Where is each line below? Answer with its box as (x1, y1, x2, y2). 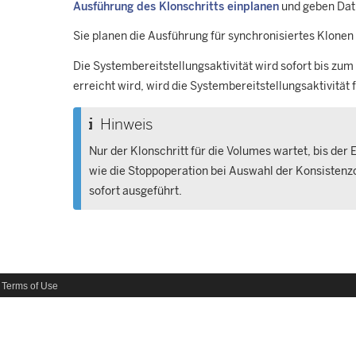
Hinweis (99, 114, 153, 133)
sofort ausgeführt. (89, 184, 183, 199)
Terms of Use (2, 281, 58, 292)
